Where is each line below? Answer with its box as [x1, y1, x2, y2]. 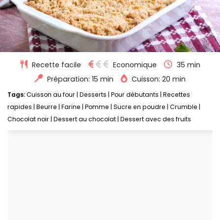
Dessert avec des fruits [120, 115, 191, 124]
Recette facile [31, 60, 81, 70]
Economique [112, 60, 157, 70]
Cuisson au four [27, 90, 75, 99]
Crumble [170, 103, 197, 111]
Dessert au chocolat [54, 115, 116, 124]
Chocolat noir [7, 115, 49, 124]
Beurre [36, 103, 57, 111]
